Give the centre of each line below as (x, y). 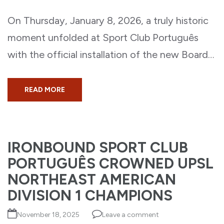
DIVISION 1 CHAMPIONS (90, 195)
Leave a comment (130, 215)
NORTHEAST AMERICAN (92, 179)
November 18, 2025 (48, 215)
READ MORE (45, 90)
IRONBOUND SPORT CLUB (98, 147)
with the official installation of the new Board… (111, 54)
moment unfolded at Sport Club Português (103, 37)
